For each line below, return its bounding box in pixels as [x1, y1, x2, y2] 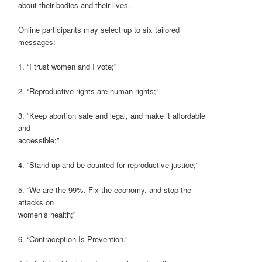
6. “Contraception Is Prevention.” [18, 233, 128, 244]
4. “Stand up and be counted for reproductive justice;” [18, 159, 199, 171]
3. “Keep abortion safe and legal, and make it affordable [18, 110, 206, 122]
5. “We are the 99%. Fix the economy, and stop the [18, 184, 192, 195]
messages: [18, 36, 56, 47]
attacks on [18, 196, 54, 208]
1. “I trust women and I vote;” [18, 61, 117, 73]
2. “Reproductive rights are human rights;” [18, 85, 159, 97]
